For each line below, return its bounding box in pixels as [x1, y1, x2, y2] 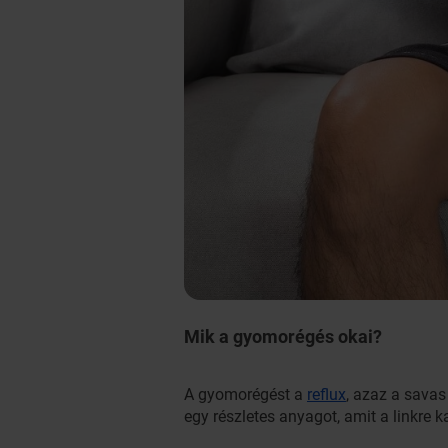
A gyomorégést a [184, 385, 307, 404]
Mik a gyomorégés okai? [184, 326, 382, 347]
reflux [307, 385, 346, 404]
